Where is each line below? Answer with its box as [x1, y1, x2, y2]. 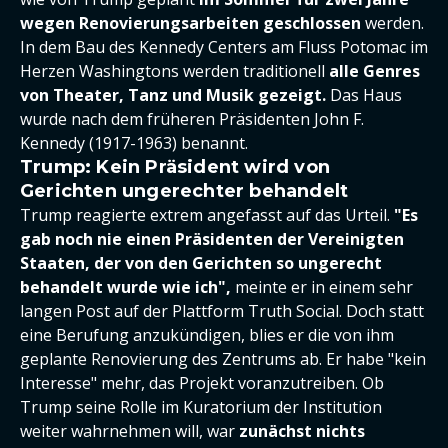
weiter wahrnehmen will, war [20, 420, 239, 442]
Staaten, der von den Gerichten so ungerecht [20, 252, 382, 274]
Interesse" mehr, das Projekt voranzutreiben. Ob [20, 372, 384, 394]
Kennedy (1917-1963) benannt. [20, 132, 248, 154]
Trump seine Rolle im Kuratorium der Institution [20, 396, 382, 418]
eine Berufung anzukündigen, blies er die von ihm [20, 324, 394, 346]
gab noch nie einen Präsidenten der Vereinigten [20, 228, 404, 250]
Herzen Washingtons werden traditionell [20, 60, 329, 82]
